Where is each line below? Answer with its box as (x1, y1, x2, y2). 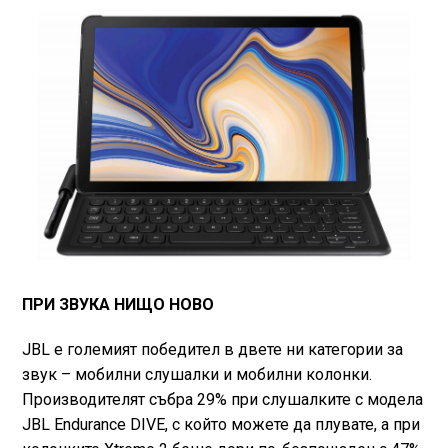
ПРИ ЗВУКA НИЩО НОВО (21, 295, 214, 314)
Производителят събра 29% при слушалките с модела (21, 390, 423, 409)
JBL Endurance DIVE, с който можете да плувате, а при (21, 415, 420, 434)
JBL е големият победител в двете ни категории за (21, 340, 403, 359)
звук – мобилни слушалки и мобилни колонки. (21, 365, 372, 384)
